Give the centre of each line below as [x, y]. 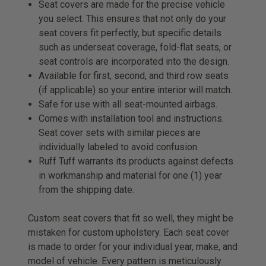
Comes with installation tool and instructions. [132, 118]
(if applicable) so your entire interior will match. [136, 90]
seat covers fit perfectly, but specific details [130, 33]
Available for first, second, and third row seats [134, 75]
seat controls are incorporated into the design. [134, 61]
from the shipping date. [87, 189]
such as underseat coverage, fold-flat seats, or [135, 47]
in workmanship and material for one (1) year [131, 175]
